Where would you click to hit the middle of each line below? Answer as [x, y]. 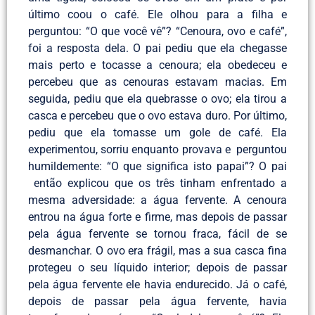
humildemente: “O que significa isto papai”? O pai [157, 167]
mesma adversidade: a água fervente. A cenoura [157, 200]
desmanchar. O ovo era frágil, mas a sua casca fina [157, 251]
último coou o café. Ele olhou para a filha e [157, 15]
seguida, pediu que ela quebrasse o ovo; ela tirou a [157, 99]
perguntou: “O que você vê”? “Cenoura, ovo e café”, [157, 32]
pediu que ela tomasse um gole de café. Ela [157, 133]
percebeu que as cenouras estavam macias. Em [157, 82]
